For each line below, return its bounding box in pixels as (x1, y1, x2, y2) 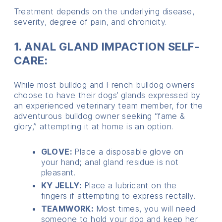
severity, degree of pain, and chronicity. (13, 16, 167, 27)
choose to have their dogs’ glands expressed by (13, 90, 201, 100)
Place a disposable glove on (72, 146, 184, 157)
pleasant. (41, 167, 76, 177)
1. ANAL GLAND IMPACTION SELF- (13, 40, 200, 53)
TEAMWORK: (41, 203, 94, 214)
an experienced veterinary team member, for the (13, 100, 203, 111)
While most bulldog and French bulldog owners (13, 79, 195, 90)
